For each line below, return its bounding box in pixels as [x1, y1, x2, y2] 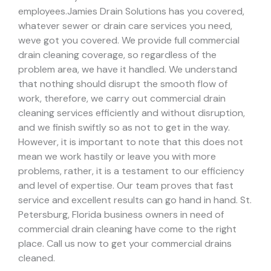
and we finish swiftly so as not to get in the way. [18, 121, 230, 134]
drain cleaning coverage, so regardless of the [18, 48, 217, 62]
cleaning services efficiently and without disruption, [18, 106, 245, 120]
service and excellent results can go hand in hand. [18, 194, 240, 207]
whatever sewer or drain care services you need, [18, 19, 232, 33]
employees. [18, 5, 67, 18]
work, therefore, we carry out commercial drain [18, 92, 226, 105]
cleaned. [18, 252, 55, 265]
